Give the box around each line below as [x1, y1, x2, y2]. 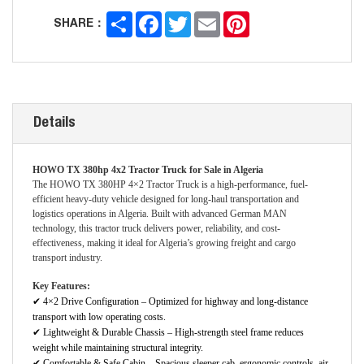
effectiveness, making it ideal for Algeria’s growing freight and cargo [32, 237, 296, 249]
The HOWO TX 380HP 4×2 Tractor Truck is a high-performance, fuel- [32, 179, 308, 191]
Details [33, 116, 76, 132]
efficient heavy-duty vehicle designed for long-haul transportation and [32, 193, 299, 206]
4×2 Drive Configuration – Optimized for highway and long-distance [43, 296, 308, 308]
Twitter [191, 12, 229, 24]
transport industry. [32, 252, 102, 264]
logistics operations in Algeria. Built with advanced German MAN [32, 208, 287, 220]
